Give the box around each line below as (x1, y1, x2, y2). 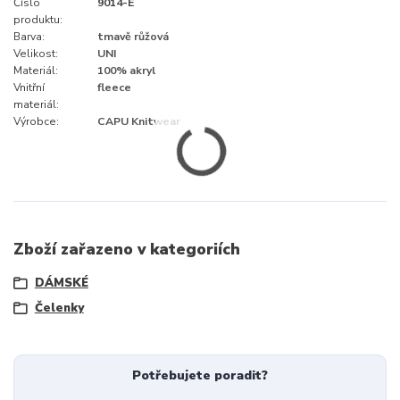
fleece (97, 80, 131, 96)
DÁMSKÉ (34, 275, 88, 292)
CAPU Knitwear (97, 114, 180, 129)
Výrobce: (13, 114, 59, 129)
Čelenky (34, 299, 84, 316)
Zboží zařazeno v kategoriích (13, 237, 240, 260)
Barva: (13, 29, 45, 45)
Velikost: (13, 46, 58, 62)
